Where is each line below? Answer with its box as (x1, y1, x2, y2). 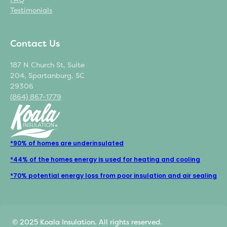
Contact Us (10, 38, 60, 49)
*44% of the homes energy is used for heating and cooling (10, 155, 200, 164)
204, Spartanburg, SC (10, 71, 85, 80)
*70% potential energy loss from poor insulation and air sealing (10, 171, 217, 180)
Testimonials (10, 6, 52, 15)
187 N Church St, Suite (10, 61, 85, 69)
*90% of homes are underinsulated (10, 139, 124, 147)
